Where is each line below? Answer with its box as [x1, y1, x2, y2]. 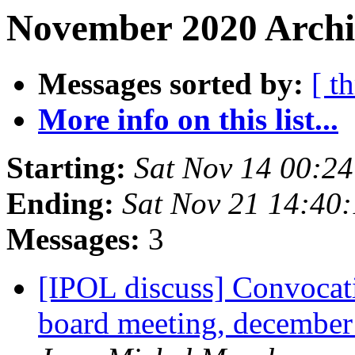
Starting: [6, 151, 126, 185]
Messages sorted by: [38, 67, 303, 101]
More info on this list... [38, 102, 338, 137]
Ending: [6, 186, 114, 221]
